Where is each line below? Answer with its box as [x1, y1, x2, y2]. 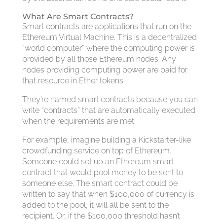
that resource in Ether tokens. [22, 76, 125, 85]
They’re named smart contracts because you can [22, 95, 198, 104]
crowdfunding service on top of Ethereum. [22, 146, 171, 155]
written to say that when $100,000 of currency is [22, 189, 194, 199]
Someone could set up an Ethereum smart [22, 157, 174, 166]
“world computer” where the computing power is [22, 43, 195, 53]
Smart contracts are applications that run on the [22, 22, 191, 31]
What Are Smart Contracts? [22, 12, 134, 21]
